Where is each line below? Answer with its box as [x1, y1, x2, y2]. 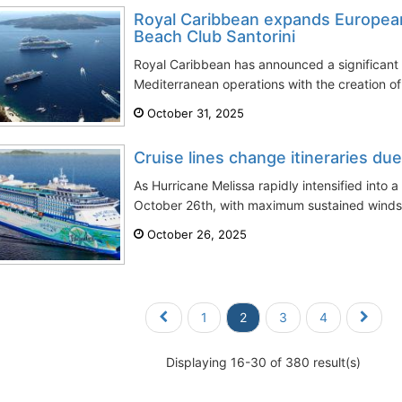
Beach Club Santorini [134, 27, 295, 46]
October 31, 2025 [144, 106, 244, 120]
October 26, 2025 [144, 227, 247, 241]
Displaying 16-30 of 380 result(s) [166, 354, 362, 370]
